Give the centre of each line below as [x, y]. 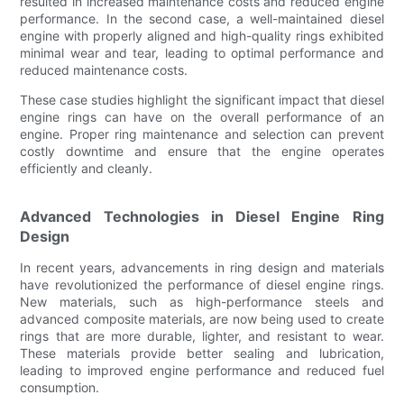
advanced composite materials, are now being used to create [202, 319]
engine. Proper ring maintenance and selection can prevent [202, 134]
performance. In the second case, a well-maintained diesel [202, 19]
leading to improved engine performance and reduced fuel [202, 371]
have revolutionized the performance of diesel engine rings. [202, 285]
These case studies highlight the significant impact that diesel [202, 100]
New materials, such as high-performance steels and [202, 302]
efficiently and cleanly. [87, 169]
